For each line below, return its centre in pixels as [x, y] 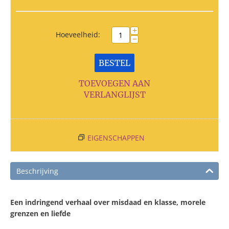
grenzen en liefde [40, 213]
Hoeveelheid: [78, 35]
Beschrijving [37, 171]
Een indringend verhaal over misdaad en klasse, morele [108, 202]
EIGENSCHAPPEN [116, 138]
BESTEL [114, 63]
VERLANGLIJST [114, 95]
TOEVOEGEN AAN [114, 83]
